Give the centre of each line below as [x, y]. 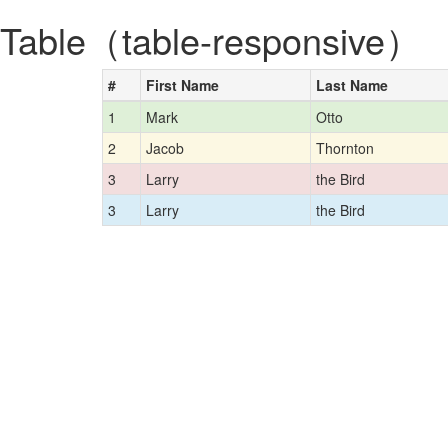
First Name [182, 85]
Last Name [352, 85]
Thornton [345, 148]
